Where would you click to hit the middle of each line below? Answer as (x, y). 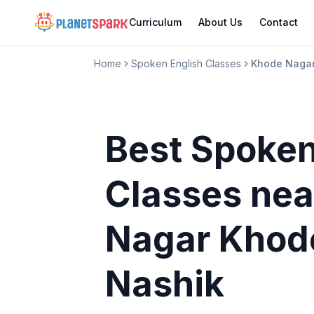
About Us (220, 22)
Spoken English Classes (186, 63)
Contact (278, 22)
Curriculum (155, 22)
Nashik (165, 284)
